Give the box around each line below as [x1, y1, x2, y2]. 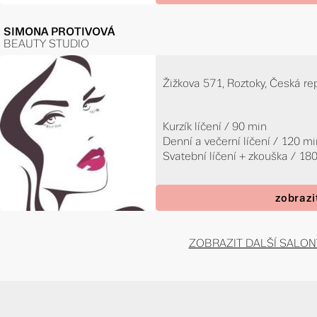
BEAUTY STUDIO [4, 38, 90, 50]
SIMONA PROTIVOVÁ [4, 25, 115, 38]
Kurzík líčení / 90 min [163, 120, 267, 133]
